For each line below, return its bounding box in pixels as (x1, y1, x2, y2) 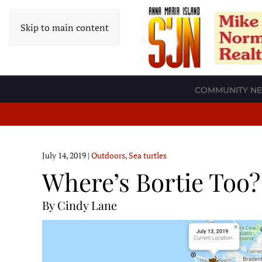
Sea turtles (129, 150, 167, 161)
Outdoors (91, 150, 125, 161)
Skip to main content (20, 21, 109, 34)
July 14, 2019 (42, 150, 86, 161)
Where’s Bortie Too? (42, 166, 260, 199)
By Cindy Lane (42, 197, 117, 213)
